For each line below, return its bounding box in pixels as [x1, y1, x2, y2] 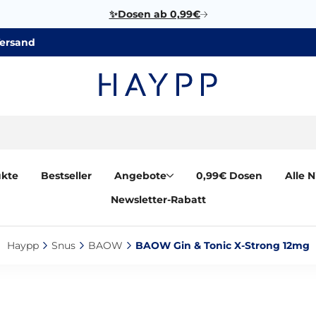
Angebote [114, 169, 166, 182]
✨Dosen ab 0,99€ [109, 8, 200, 20]
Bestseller [41, 169, 92, 182]
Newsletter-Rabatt [110, 193, 206, 206]
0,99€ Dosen [196, 169, 262, 182]
